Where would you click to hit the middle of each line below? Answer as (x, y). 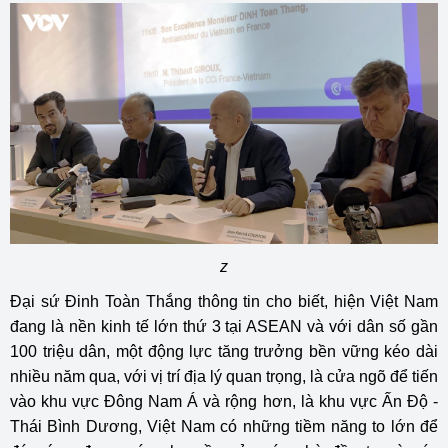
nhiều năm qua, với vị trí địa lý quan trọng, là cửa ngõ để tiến (224, 376)
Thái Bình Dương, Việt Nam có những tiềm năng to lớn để (224, 426)
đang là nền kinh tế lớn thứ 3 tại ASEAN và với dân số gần (224, 326)
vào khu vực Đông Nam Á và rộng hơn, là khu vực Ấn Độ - (224, 401)
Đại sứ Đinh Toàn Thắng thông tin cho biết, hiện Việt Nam (224, 301)
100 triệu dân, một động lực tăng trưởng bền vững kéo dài (224, 351)
